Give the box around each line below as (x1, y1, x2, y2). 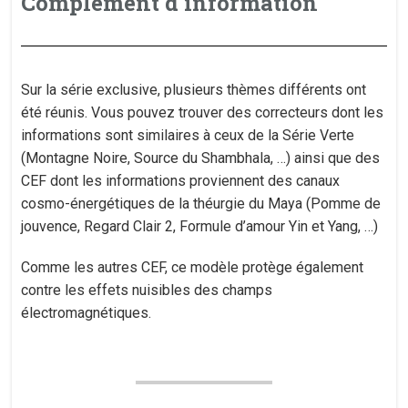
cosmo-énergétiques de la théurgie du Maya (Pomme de (21, 195, 382, 212)
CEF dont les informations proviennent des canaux (21, 172, 341, 189)
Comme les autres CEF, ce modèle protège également (21, 259, 364, 276)
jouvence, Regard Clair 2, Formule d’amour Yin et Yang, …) (21, 218, 379, 235)
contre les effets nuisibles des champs (21, 281, 273, 299)
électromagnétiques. (21, 304, 152, 321)
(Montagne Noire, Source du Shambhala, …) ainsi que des (21, 149, 381, 167)
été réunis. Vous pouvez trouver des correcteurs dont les (21, 104, 384, 121)
